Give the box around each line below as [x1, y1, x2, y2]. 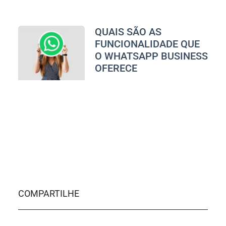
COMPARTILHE [18, 188, 79, 199]
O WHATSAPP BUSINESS [94, 49, 208, 62]
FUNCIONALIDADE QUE [94, 37, 200, 50]
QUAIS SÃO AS [94, 25, 161, 38]
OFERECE [94, 62, 137, 74]
